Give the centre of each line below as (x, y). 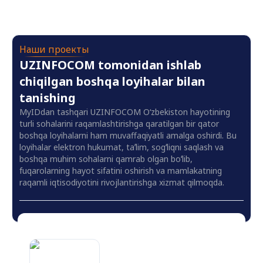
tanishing (48, 98)
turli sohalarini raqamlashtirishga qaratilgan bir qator (119, 124)
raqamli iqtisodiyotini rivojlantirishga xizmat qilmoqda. (122, 183)
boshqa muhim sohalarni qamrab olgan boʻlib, (106, 159)
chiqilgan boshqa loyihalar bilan (112, 82)
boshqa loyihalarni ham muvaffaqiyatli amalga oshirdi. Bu (128, 136)
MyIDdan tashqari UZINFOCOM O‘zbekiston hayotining (125, 112)
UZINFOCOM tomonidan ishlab (110, 65)
